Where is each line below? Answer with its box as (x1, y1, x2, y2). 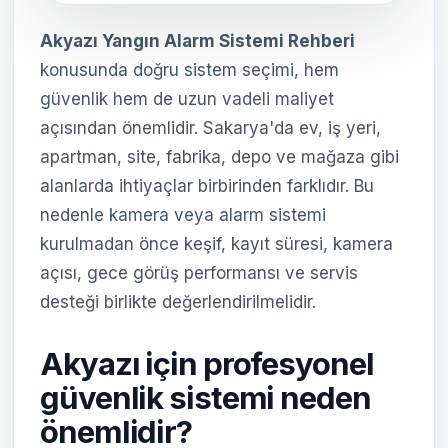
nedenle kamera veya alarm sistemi (40, 205, 326, 225)
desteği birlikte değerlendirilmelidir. (40, 292, 316, 312)
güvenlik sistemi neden (40, 379, 371, 416)
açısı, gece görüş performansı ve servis (40, 263, 358, 283)
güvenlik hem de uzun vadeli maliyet (40, 89, 334, 109)
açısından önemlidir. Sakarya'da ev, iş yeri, (40, 118, 381, 138)
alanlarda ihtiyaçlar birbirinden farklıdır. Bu (40, 176, 374, 196)
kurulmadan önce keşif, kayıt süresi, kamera (40, 234, 393, 254)
